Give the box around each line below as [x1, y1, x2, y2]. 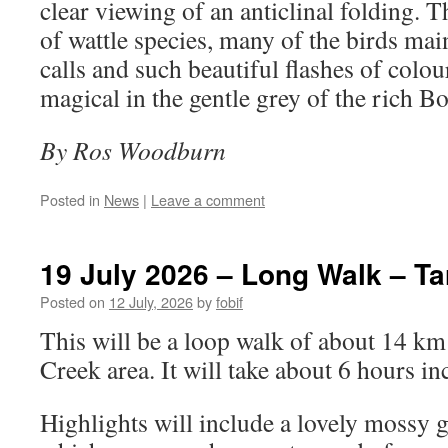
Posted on [40, 291, 105, 312]
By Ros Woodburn [40, 133, 226, 167]
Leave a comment [151, 189, 265, 210]
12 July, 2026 [109, 291, 193, 312]
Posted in [40, 189, 100, 210]
